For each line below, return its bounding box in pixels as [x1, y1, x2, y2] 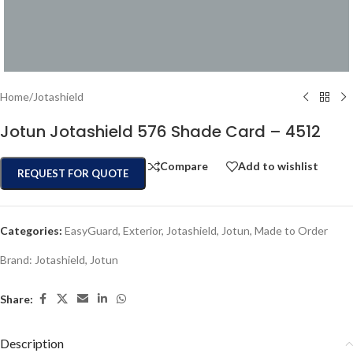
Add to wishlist [238, 159, 318, 173]
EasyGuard [65, 224, 118, 237]
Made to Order [255, 224, 328, 237]
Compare [160, 159, 208, 173]
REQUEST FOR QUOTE [17, 167, 128, 180]
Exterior [123, 224, 162, 237]
